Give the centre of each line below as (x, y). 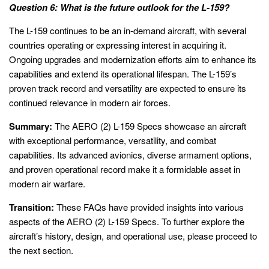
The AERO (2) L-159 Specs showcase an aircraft (149, 125)
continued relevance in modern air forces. (90, 102)
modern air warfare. (47, 183)
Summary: (31, 126)
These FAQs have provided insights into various (149, 207)
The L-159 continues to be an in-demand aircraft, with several (128, 30)
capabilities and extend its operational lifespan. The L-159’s (123, 73)
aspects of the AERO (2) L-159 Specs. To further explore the (127, 221)
